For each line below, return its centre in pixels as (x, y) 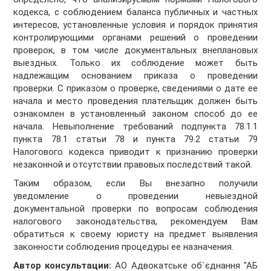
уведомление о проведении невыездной (135, 196)
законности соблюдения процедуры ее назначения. (124, 247)
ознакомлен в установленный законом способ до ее (135, 114)
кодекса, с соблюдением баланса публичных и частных (135, 12)
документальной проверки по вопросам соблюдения (135, 209)
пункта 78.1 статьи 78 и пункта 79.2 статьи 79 (135, 139)
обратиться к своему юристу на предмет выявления (135, 234)
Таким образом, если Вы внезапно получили (135, 184)
